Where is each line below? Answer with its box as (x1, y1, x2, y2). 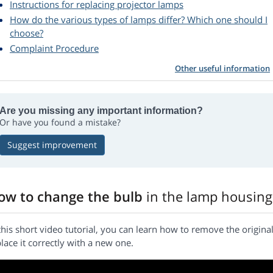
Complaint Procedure (10, 42, 99, 55)
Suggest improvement (7, 139, 97, 151)
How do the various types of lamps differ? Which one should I (10, 13, 268, 26)
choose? (10, 27, 43, 40)
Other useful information (175, 63, 270, 74)
